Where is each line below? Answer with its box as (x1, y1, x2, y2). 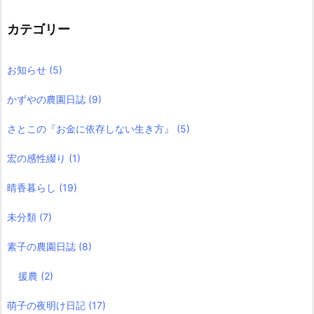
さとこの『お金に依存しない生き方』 (7, 122, 177, 135)
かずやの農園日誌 (7, 93, 88, 105)
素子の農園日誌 (7, 240, 78, 252)
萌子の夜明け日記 (7, 299, 88, 311)
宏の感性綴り (7, 151, 69, 164)
